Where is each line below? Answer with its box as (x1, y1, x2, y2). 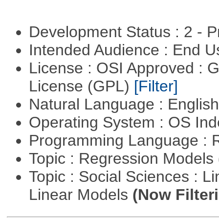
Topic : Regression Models (28, 150, 218, 168)
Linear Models (28, 186, 132, 204)
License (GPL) (28, 77, 134, 95)
